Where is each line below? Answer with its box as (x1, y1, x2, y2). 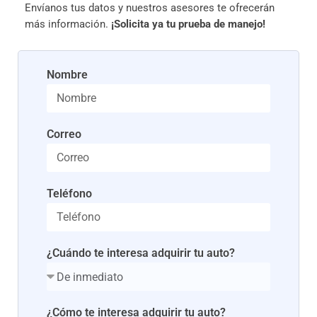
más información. (25, 18, 111, 30)
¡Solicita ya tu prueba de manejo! (111, 18, 265, 30)
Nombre (47, 68, 88, 82)
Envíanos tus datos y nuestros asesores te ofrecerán (25, 1, 275, 14)
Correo (47, 127, 81, 142)
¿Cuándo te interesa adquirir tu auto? (47, 246, 235, 260)
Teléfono (47, 187, 92, 201)
